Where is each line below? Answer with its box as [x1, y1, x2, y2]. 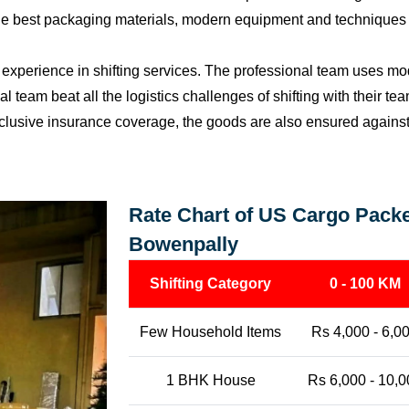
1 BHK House [165, 372, 256, 388]
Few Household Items [140, 324, 281, 340]
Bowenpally [129, 233, 238, 256]
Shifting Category [150, 276, 271, 291]
